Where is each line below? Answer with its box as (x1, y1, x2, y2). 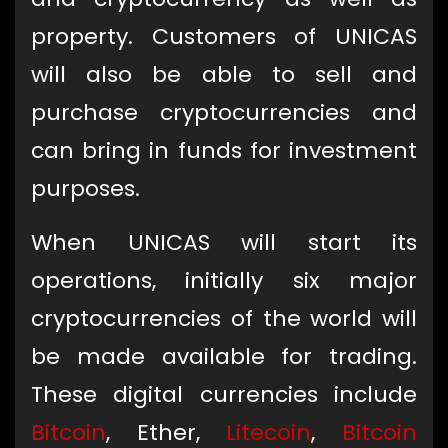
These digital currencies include (31, 379, 417, 411)
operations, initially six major (31, 265, 417, 297)
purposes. (31, 173, 140, 205)
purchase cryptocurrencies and (31, 97, 417, 129)
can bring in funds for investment (31, 135, 417, 167)
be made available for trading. (31, 341, 417, 373)
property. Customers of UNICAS (31, 21, 417, 53)
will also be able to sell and (31, 59, 417, 91)
